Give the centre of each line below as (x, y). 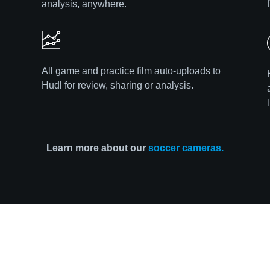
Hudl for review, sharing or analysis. (118, 86)
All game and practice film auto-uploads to (131, 71)
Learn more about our (97, 148)
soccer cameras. (186, 148)
